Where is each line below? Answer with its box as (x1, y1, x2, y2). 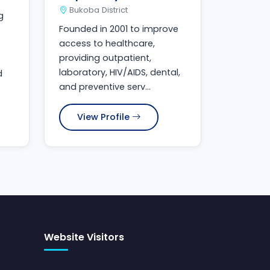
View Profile (77, 111, 130, 124)
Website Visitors (44, 230, 124, 245)
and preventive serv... (59, 81, 151, 93)
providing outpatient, (59, 52, 151, 64)
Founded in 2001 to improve (59, 23, 178, 36)
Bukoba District (69, 4, 128, 16)
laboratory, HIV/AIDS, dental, (59, 66, 180, 79)
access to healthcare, (59, 37, 155, 50)
